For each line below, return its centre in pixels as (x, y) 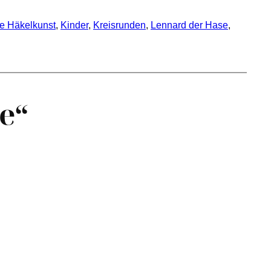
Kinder (74, 25)
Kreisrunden (119, 25)
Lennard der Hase (189, 25)
